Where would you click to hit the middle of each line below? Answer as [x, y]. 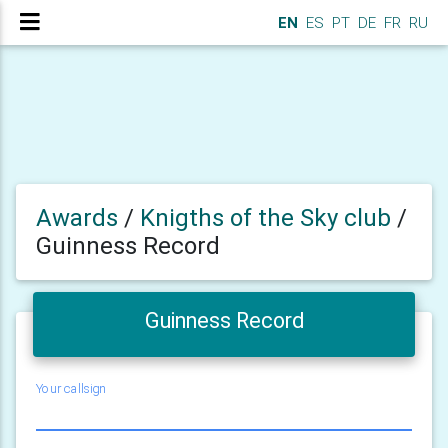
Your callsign [71, 389]
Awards [77, 218]
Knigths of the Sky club [268, 218]
